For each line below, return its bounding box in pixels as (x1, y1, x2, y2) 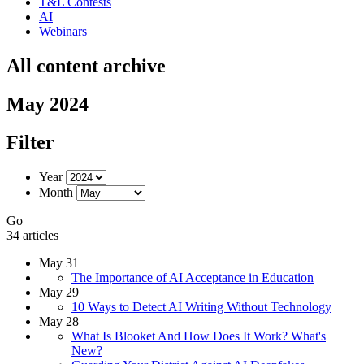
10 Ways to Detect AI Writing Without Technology (71, 299, 331, 314)
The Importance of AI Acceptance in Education (71, 270, 314, 284)
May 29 (39, 284, 79, 299)
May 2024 (6, 93, 89, 115)
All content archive (6, 54, 166, 76)
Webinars (39, 24, 87, 38)
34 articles (6, 227, 58, 242)
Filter (6, 131, 54, 153)
